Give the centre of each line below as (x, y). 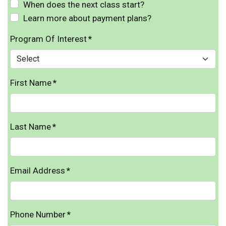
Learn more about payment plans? (87, 18)
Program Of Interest (48, 39)
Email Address (38, 171)
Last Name (31, 127)
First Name (31, 83)
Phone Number (38, 214)
